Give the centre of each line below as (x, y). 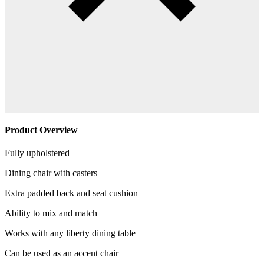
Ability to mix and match (51, 213)
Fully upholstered (37, 153)
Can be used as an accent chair (62, 253)
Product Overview (41, 130)
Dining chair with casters (51, 173)
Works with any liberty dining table (70, 233)
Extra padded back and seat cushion (71, 193)
